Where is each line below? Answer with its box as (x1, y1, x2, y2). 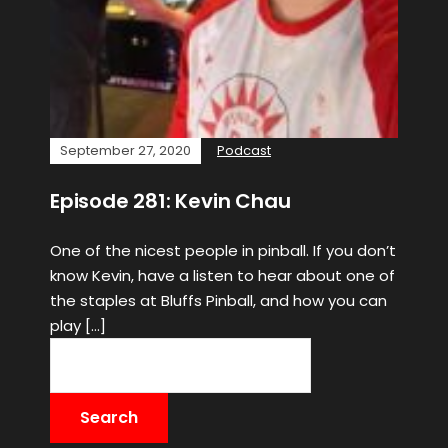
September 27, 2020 (60, 141, 191, 160)
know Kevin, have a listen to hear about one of (50, 265, 395, 286)
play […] (50, 315, 106, 336)
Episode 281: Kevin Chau (50, 187, 291, 215)
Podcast (217, 141, 271, 160)
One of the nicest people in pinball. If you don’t (50, 240, 396, 261)
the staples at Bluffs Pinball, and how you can (50, 290, 387, 311)
